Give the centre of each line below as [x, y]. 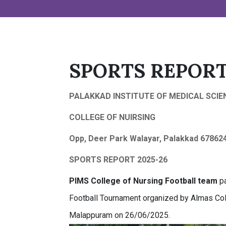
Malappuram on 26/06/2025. [120, 215]
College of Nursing [127, 181]
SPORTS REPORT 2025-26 [119, 160]
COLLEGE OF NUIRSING [112, 117]
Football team [191, 181]
